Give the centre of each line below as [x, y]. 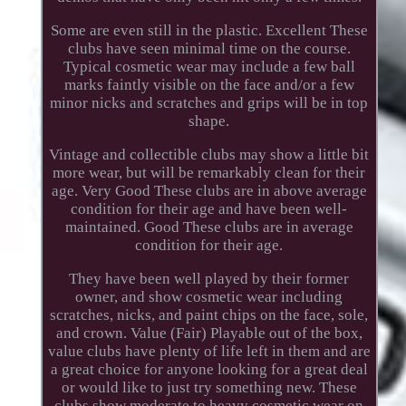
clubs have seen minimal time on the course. [209, 48]
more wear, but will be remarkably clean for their [209, 172]
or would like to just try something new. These [209, 387]
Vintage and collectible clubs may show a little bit [209, 154]
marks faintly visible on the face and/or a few [209, 84]
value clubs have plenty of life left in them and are [209, 351]
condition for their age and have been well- [209, 208]
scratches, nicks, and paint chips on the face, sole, [209, 314]
